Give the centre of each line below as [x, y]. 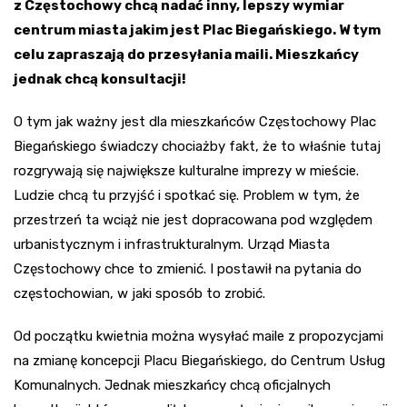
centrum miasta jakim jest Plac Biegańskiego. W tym [197, 30]
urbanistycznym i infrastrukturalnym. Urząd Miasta [172, 245]
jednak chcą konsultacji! [100, 79]
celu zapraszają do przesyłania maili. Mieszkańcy [186, 55]
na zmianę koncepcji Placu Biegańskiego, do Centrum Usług [199, 361]
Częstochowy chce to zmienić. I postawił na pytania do [188, 269]
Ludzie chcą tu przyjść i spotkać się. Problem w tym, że [187, 196]
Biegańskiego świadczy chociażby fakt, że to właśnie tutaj [197, 147]
